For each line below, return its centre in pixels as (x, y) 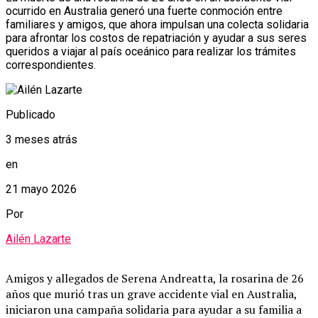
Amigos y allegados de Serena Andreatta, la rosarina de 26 (155, 278)
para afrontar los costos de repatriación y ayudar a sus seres (156, 38)
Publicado (31, 114)
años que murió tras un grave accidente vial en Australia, (151, 294)
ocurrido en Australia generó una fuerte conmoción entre (144, 11)
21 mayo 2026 (41, 189)
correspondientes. (51, 65)
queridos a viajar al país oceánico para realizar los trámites (151, 51)
